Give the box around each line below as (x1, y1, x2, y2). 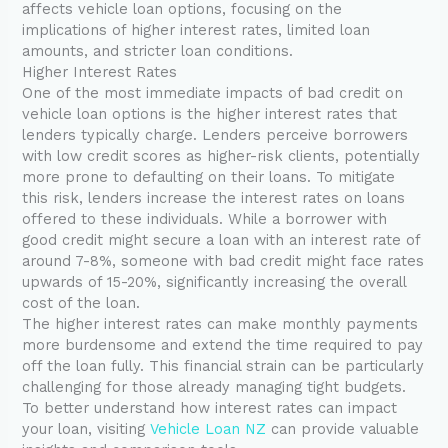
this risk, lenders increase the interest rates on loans (22, 189, 406, 208)
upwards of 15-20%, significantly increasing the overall (22, 273, 407, 292)
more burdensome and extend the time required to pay (22, 336, 424, 355)
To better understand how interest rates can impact (22, 399, 398, 418)
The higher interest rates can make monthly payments (22, 315, 419, 334)
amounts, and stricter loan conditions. (22, 42, 294, 61)
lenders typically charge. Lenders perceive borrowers (22, 126, 409, 145)
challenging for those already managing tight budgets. (22, 378, 407, 397)
